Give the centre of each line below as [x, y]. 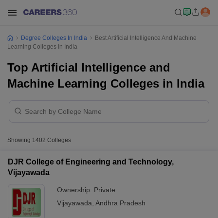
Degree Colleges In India [54, 38]
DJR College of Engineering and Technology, [91, 162]
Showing [20, 140]
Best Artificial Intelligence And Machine [146, 38]
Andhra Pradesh [120, 203]
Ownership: [75, 190]
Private [105, 190]
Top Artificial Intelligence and [89, 67]
